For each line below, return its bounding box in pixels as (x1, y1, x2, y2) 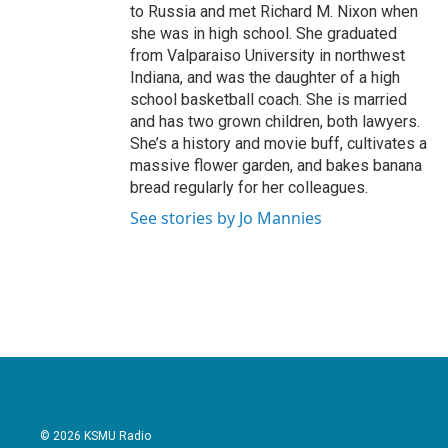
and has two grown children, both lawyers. (130, 112, 420, 131)
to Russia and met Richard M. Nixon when (130, 2, 418, 21)
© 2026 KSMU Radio (40, 429, 151, 443)
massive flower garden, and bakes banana (130, 156, 422, 175)
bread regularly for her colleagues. (130, 178, 368, 197)
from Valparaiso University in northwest (130, 46, 405, 65)
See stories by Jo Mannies (130, 207, 322, 229)
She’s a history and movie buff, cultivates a (130, 134, 427, 153)
